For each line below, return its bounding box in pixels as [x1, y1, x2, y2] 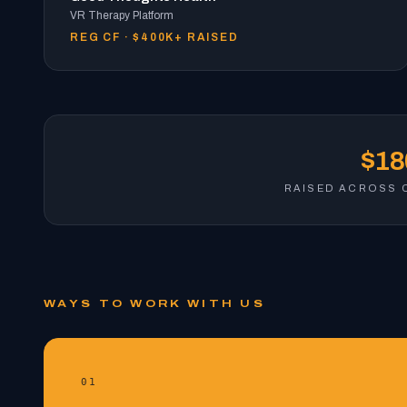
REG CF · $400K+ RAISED [70, 31, 239, 44]
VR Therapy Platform [70, 9, 174, 22]
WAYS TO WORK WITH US [44, 298, 265, 309]
